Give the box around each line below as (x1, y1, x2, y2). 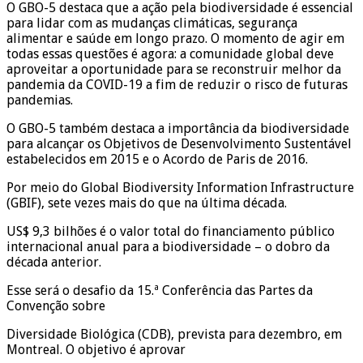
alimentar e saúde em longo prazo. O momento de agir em (6, 30, 344, 46)
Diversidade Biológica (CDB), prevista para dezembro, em (6, 326, 342, 342)
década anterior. (6, 254, 101, 270)
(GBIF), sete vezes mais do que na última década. (6, 194, 287, 211)
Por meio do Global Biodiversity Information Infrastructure (6, 179, 354, 195)
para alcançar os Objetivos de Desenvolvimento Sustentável (6, 135, 352, 152)
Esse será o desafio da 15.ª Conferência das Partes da (6, 282, 313, 298)
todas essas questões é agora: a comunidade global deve (6, 45, 334, 62)
